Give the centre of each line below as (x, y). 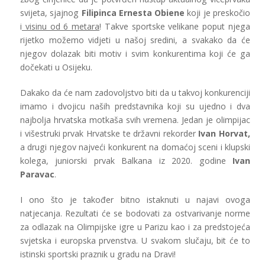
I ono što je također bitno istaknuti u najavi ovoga (135, 200)
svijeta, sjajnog (51, 13)
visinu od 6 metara (61, 27)
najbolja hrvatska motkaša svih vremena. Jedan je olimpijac (135, 120)
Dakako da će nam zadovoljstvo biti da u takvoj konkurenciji (135, 93)
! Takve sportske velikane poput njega (175, 27)
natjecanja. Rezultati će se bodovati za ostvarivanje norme (135, 214)
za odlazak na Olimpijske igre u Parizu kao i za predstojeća (135, 227)
